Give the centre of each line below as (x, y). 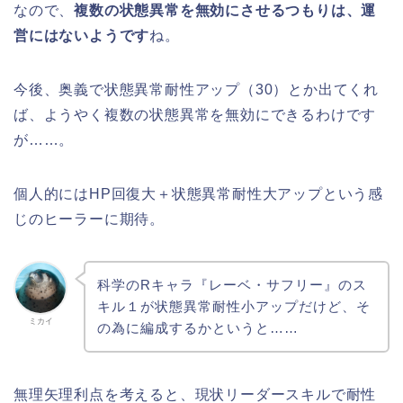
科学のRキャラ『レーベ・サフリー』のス (232, 285)
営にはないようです (82, 36)
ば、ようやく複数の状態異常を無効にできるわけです (195, 115)
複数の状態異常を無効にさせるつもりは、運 (225, 11)
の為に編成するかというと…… (197, 328)
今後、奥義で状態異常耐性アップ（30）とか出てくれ (196, 90)
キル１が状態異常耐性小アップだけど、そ (233, 307)
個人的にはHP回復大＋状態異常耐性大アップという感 (198, 194)
